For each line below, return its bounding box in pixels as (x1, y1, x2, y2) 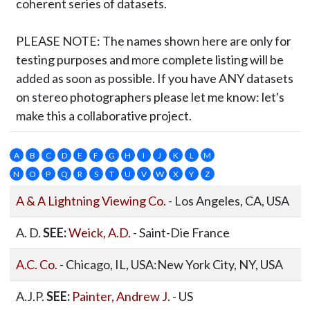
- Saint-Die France (130, 225, 230, 240)
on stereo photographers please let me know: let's (15, 89, 284, 104)
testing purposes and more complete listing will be (15, 52, 284, 67)
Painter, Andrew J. (71, 289, 170, 304)
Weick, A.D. (68, 225, 131, 240)
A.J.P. (15, 289, 46, 304)
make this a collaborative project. (15, 108, 192, 123)
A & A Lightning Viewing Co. (15, 193, 166, 208)
